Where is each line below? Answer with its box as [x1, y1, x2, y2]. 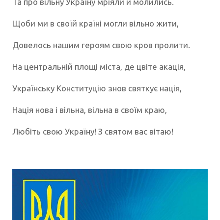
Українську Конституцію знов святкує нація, [12, 83, 182, 93]
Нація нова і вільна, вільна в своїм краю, [12, 105, 167, 114]
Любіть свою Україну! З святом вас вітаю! [12, 126, 173, 136]
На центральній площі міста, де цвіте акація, [12, 61, 186, 71]
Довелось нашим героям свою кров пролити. [12, 40, 190, 50]
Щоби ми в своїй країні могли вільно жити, [12, 18, 179, 28]
